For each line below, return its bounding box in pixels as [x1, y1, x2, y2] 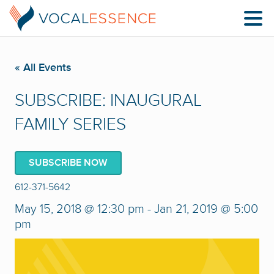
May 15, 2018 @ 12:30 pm [15, 202, 144, 217]
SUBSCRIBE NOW [29, 157, 108, 169]
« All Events [15, 61, 72, 74]
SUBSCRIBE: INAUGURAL [15, 90, 202, 111]
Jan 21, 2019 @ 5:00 [154, 202, 258, 217]
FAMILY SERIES [15, 114, 126, 135]
